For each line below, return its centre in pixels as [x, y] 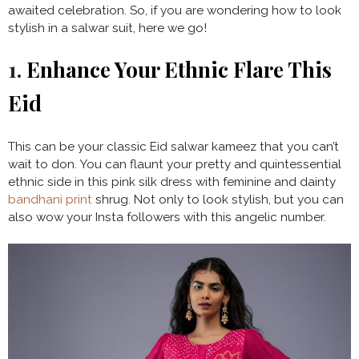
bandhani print [50, 199]
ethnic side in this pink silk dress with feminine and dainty [172, 182]
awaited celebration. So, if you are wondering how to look [175, 10]
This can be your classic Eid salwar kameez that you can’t [173, 146]
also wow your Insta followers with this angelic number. [169, 217]
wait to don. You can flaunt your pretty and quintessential [175, 164]
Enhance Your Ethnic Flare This [179, 69]
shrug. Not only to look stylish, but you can [218, 199]
